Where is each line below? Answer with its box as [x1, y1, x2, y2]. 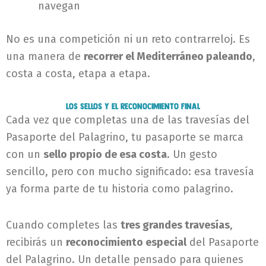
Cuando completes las [6, 218, 121, 232]
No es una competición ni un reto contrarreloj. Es [6, 32, 250, 46]
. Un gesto [167, 148, 217, 161]
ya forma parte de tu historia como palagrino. [6, 182, 233, 196]
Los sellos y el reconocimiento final [66, 101, 200, 112]
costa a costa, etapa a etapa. [6, 66, 150, 80]
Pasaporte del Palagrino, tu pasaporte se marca [6, 131, 243, 144]
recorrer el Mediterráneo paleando [84, 49, 252, 63]
